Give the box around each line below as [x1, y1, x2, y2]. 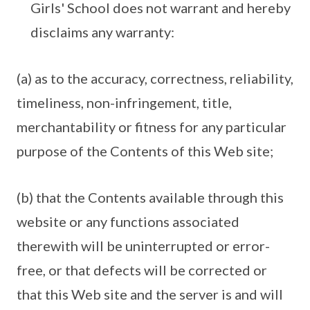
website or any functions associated [17, 213, 239, 230]
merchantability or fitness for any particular [17, 118, 286, 136]
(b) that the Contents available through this [17, 189, 284, 206]
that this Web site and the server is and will [17, 286, 283, 303]
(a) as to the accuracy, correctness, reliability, [17, 70, 293, 87]
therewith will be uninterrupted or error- [17, 237, 270, 255]
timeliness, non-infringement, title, [17, 94, 232, 111]
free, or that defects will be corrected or [17, 262, 267, 279]
